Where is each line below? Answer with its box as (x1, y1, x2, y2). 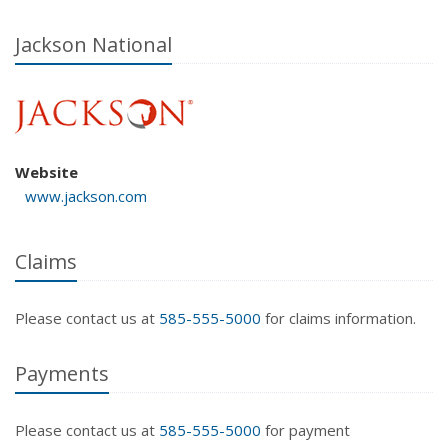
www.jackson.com (25, 186, 147, 206)
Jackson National (15, 31, 172, 58)
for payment (261, 420, 350, 440)
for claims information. (261, 308, 416, 328)
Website (15, 162, 78, 182)
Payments (15, 360, 109, 387)
